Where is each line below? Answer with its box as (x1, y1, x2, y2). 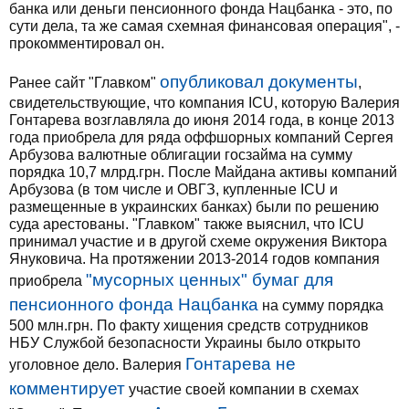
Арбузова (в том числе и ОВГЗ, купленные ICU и (9, 182, 338, 197)
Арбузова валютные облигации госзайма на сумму (9, 147, 352, 163)
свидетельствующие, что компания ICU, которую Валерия (9, 95, 400, 110)
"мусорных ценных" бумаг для (86, 270, 333, 289)
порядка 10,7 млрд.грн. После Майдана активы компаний (9, 164, 397, 180)
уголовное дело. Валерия (9, 357, 185, 372)
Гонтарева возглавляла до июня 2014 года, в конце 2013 (9, 112, 394, 128)
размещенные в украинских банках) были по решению (9, 199, 379, 215)
